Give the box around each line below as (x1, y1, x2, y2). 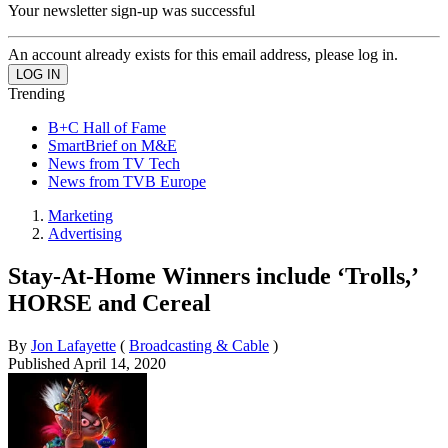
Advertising (48, 224, 122, 242)
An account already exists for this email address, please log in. (8, 45, 398, 63)
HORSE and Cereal (8, 289, 211, 316)
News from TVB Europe (48, 172, 206, 190)
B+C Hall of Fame (48, 118, 166, 136)
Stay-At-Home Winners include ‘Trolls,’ (8, 262, 417, 289)
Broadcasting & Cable (129, 336, 269, 354)
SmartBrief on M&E (48, 136, 177, 154)
